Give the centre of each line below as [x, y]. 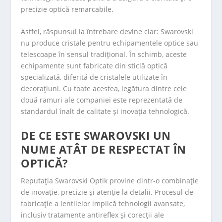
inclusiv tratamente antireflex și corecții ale [93, 215]
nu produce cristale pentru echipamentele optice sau [110, 43]
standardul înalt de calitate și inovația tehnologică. [105, 111]
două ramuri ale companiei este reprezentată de [102, 100]
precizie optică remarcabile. [67, 9]
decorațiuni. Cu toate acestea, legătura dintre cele [104, 89]
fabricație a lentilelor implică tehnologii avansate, [103, 203]
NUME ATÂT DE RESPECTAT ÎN [104, 149]
